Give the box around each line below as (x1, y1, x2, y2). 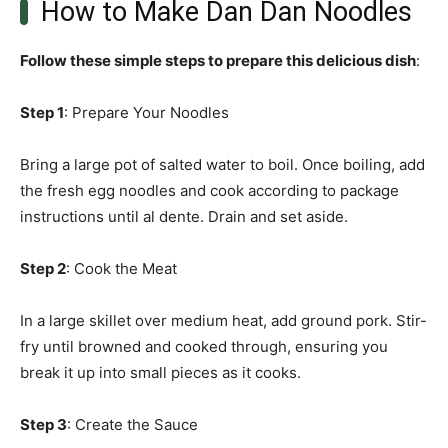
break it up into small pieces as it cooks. (20, 363, 301, 383)
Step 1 (20, 103, 64, 123)
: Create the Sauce (67, 415, 198, 435)
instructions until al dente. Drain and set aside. (20, 207, 348, 227)
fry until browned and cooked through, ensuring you (20, 337, 388, 357)
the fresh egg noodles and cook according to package (20, 181, 399, 201)
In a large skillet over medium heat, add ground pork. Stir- (20, 311, 427, 331)
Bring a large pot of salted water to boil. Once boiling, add (20, 155, 425, 175)
